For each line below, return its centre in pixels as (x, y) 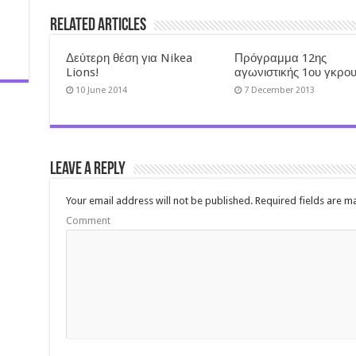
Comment (88, 220)
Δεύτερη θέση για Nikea (129, 58)
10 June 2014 (101, 90)
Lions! (82, 72)
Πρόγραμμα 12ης (281, 58)
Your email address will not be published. (159, 200)
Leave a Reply (87, 169)
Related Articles (98, 25)
